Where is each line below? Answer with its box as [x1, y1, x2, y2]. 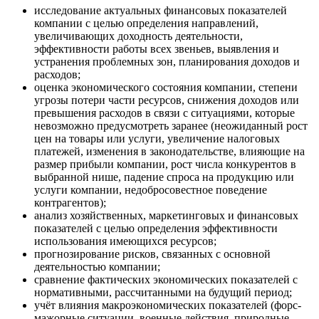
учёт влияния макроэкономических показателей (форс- [34, 298, 301, 311]
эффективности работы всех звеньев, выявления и [34, 42, 279, 55]
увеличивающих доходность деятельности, [34, 29, 243, 42]
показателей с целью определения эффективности [34, 221, 278, 234]
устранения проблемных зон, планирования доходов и [34, 55, 300, 68]
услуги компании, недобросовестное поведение [34, 183, 267, 196]
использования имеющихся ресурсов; [34, 234, 216, 247]
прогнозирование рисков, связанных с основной [34, 247, 271, 260]
